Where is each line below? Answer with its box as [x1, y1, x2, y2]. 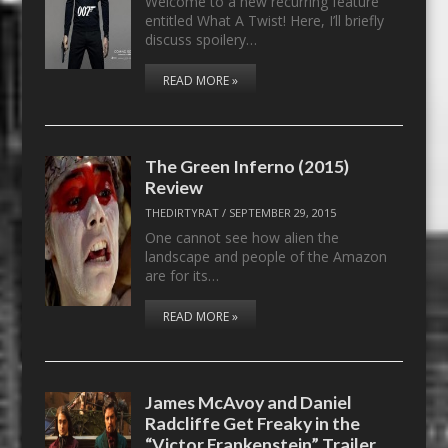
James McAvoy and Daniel [145, 391, 353, 414]
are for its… [145, 266, 220, 285]
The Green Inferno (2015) [145, 154, 350, 177]
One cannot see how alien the [145, 228, 340, 247]
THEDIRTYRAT [145, 205, 220, 221]
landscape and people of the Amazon [145, 247, 388, 266]
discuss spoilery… [145, 29, 258, 49]
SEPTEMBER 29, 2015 [229, 205, 337, 221]
